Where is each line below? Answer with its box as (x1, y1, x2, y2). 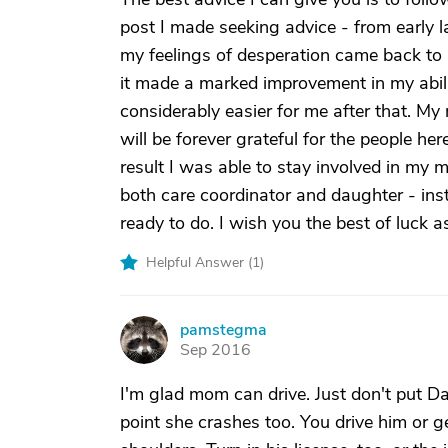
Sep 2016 (180, 339, 251, 361)
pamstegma (180, 319, 267, 341)
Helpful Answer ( (146, 253, 252, 272)
